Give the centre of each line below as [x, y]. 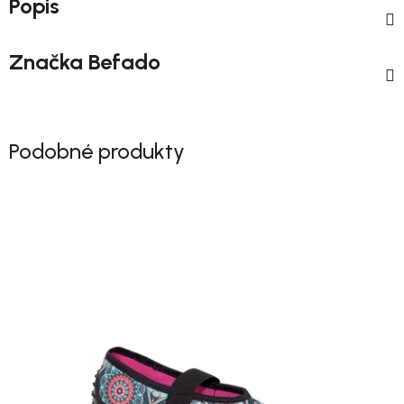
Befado [122, 61]
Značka [46, 61]
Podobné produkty [97, 151]
